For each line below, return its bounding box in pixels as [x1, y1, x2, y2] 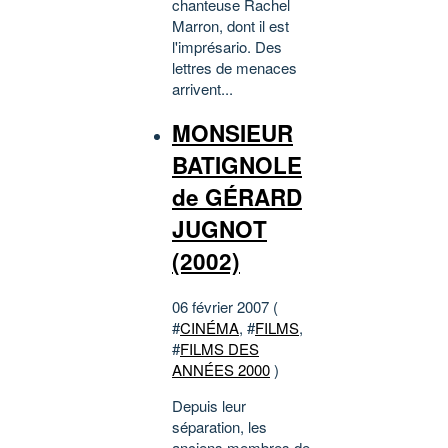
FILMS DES [180, 337, 259, 359]
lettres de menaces [172, 56, 297, 78]
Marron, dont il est [172, 14, 289, 36]
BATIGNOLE [172, 149, 302, 182]
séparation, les [172, 415, 267, 437]
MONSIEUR [172, 117, 293, 150]
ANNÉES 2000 [172, 358, 270, 380]
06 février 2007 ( [172, 295, 278, 317]
